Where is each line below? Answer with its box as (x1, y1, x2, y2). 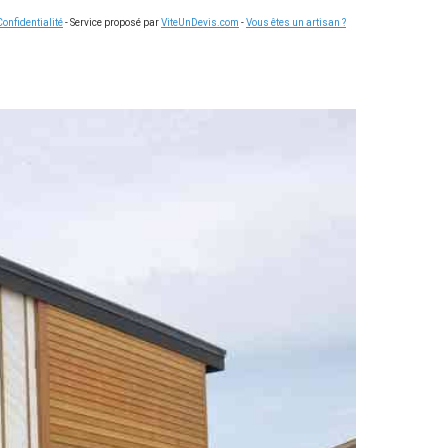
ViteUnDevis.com (161, 17, 239, 28)
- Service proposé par (63, 17, 161, 28)
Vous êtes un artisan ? (246, 17, 346, 28)
